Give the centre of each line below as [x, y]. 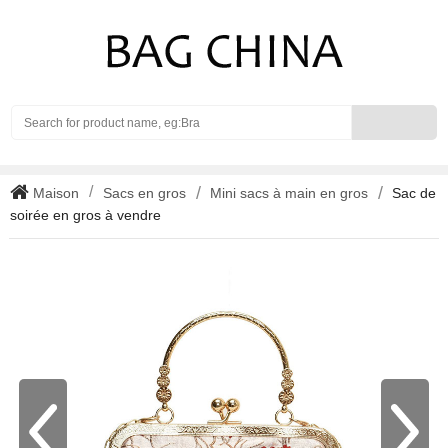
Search [373, 114]
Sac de [414, 193]
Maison [54, 193]
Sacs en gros [144, 193]
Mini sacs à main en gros [289, 193]
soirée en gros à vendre [85, 215]
